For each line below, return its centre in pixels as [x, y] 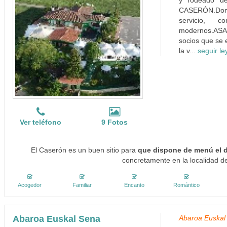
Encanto [135, 185]
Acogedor [30, 185]
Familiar [82, 185]
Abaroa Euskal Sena [56, 219]
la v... [188, 51]
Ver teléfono [41, 122]
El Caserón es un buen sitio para [85, 150]
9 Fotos [115, 122]
